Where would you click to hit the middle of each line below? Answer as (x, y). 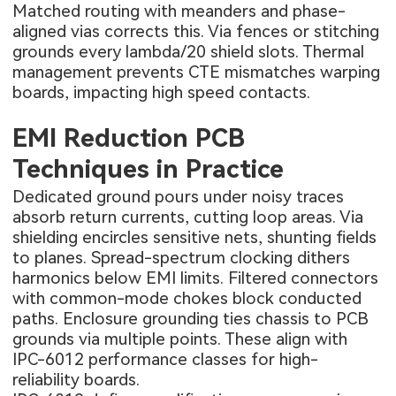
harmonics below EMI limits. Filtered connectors (196, 278)
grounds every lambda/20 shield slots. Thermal (189, 51)
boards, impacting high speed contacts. (162, 92)
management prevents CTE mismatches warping (197, 72)
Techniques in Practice (148, 168)
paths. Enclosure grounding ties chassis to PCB (191, 319)
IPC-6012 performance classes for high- (166, 360)
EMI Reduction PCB (129, 137)
